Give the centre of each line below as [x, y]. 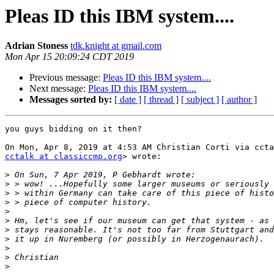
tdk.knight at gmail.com [116, 46]
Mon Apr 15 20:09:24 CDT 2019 [69, 57]
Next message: [59, 89]
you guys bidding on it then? [73, 129]
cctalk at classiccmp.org [64, 157]
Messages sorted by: [71, 100]
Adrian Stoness [36, 46]
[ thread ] [161, 100]
